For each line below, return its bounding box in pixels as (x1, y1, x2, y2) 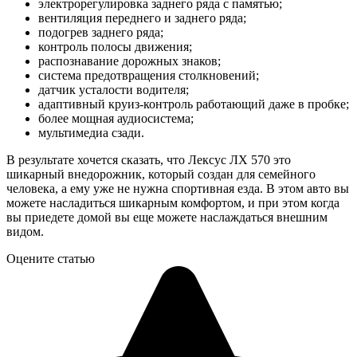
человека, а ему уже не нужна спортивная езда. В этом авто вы (6, 181, 349, 195)
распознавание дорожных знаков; (38, 53, 221, 68)
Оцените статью (6, 251, 95, 265)
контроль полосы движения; (38, 39, 192, 53)
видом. (6, 224, 44, 238)
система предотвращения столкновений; (38, 68, 259, 82)
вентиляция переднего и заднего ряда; (38, 10, 246, 25)
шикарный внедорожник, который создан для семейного (6, 167, 316, 181)
